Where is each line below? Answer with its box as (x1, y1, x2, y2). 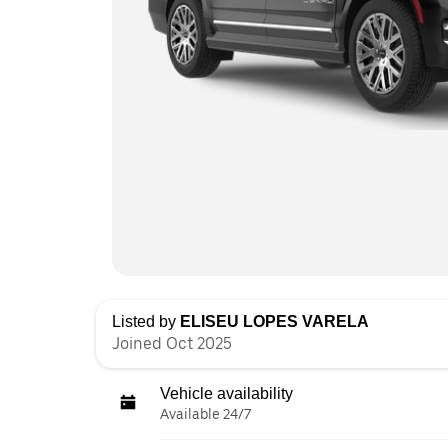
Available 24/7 (160, 406, 251, 422)
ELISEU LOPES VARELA (180, 313, 369, 330)
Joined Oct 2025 (112, 334, 232, 353)
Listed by (112, 313, 180, 330)
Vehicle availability (160, 385, 293, 402)
